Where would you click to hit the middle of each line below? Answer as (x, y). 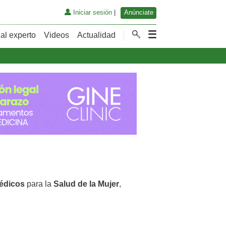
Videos (56, 35)
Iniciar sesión (91, 13)
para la (39, 184)
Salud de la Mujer (86, 184)
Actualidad (96, 35)
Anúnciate (138, 13)
